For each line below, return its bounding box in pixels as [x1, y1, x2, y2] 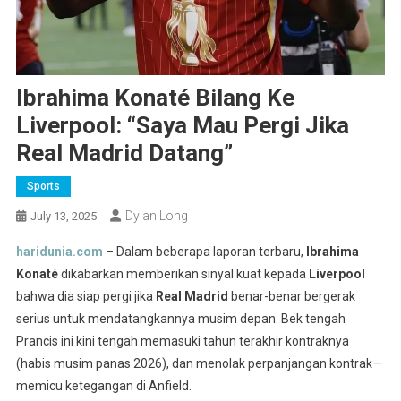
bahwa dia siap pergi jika [15, 289, 156, 304]
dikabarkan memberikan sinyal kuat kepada [57, 267, 309, 282]
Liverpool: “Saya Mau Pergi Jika [15, 112, 349, 140]
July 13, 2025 [30, 209, 97, 224]
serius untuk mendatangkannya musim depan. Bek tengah [15, 311, 346, 327]
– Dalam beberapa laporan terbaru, [102, 244, 306, 260]
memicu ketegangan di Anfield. [15, 379, 192, 394]
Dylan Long [124, 209, 188, 224]
